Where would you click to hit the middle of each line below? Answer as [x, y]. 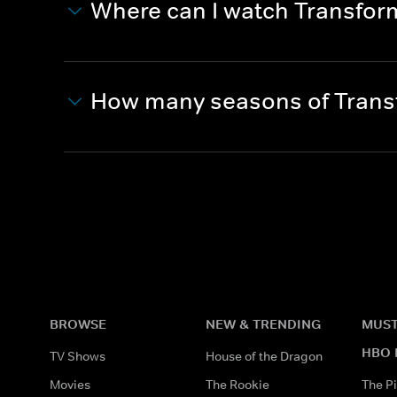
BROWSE [78, 323]
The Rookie [237, 384]
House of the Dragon [264, 356]
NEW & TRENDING [263, 323]
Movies [70, 384]
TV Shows [78, 356]
